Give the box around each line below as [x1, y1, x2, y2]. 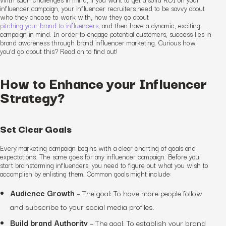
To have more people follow [114, 186, 202, 199]
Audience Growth [10, 186, 75, 199]
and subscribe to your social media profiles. [10, 200, 154, 212]
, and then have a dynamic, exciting [98, 19, 200, 31]
